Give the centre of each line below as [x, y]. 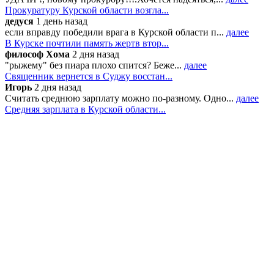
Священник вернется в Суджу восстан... [89, 76]
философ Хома [37, 54]
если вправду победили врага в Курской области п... [116, 32]
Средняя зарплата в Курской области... [85, 109]
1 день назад [61, 21]
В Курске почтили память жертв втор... [87, 43]
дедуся [19, 21]
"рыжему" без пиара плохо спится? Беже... [94, 65]
